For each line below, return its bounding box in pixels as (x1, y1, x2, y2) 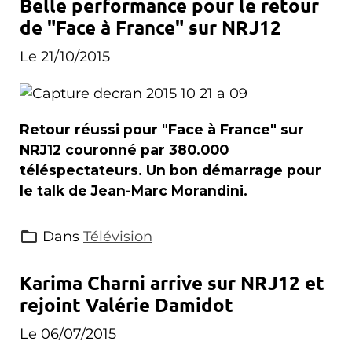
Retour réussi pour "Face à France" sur (20, 121, 304, 138)
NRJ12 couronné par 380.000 (20, 141, 229, 159)
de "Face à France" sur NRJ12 (20, 15, 281, 40)
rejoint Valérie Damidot (20, 292, 233, 317)
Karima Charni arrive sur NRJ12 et (20, 270, 324, 295)
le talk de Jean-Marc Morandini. (20, 182, 247, 200)
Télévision (83, 228, 152, 245)
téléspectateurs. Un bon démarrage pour (20, 162, 321, 179)
